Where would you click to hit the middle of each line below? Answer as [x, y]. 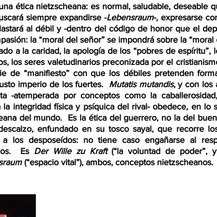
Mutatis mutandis [141, 84]
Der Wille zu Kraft [70, 151]
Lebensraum [130, 17]
